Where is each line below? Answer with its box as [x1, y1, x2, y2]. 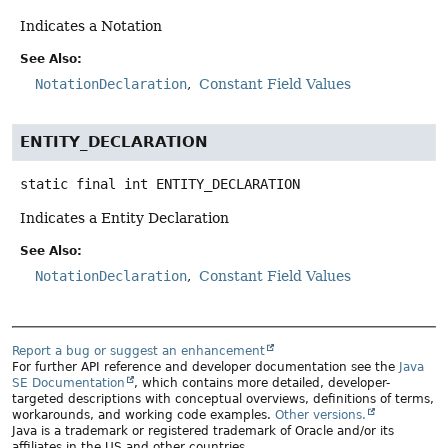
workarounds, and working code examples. [12, 407, 275, 422]
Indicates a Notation [20, 17, 162, 34]
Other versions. [275, 407, 366, 422]
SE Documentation [12, 375, 125, 390]
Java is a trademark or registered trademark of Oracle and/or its [12, 423, 394, 438]
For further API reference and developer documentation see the [12, 359, 399, 374]
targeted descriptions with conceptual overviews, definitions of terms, [12, 391, 434, 406]
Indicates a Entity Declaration [20, 210, 229, 227]
